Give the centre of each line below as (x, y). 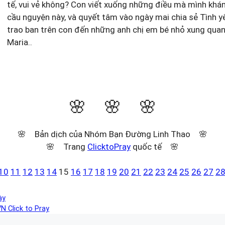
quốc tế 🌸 (155, 146)
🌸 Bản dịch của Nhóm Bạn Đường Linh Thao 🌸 (113, 134)
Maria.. (19, 42)
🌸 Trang (67, 146)
